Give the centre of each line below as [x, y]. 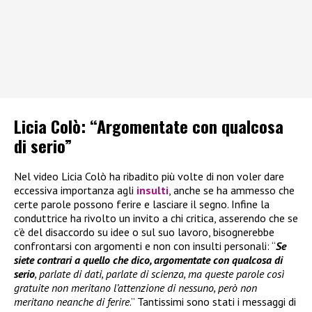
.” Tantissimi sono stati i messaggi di [213, 302]
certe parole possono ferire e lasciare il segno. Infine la [142, 204]
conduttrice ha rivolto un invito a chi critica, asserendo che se [156, 218]
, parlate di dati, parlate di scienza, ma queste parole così [159, 274]
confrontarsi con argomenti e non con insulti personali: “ [145, 246]
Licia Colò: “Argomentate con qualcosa [149, 126]
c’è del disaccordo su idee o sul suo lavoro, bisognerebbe [144, 232]
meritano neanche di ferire [72, 302]
